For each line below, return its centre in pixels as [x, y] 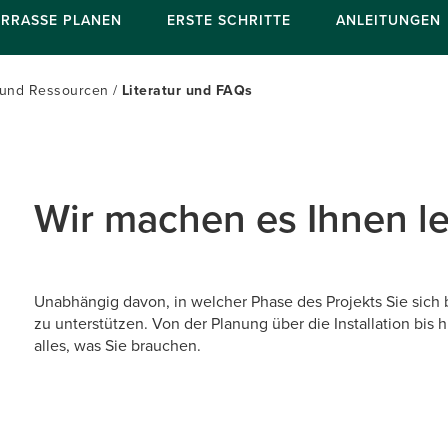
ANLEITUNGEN [388, 20]
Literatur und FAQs [187, 90]
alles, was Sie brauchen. [117, 345]
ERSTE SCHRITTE [228, 20]
